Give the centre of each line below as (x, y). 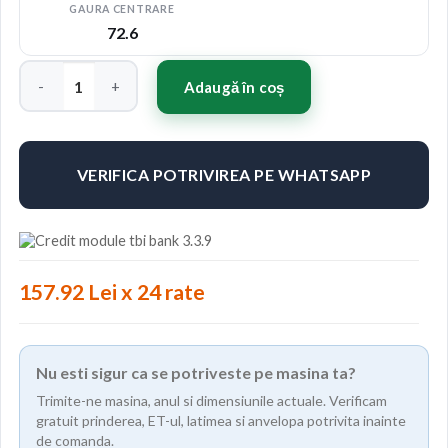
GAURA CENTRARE (122, 9)
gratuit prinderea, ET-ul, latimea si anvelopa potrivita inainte (221, 421)
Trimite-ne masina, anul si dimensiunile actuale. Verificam (211, 401)
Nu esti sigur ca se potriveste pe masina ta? (196, 373)
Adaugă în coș (234, 87)
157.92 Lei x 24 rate (112, 292)
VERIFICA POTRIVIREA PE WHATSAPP (224, 175)
